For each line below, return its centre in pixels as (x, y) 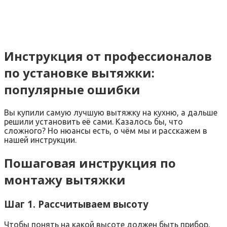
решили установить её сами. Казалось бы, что (93, 121)
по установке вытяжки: (79, 72)
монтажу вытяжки (65, 179)
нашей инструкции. (40, 140)
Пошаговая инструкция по (90, 163)
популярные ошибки (72, 89)
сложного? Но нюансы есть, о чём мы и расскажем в (106, 130)
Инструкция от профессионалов (108, 56)
